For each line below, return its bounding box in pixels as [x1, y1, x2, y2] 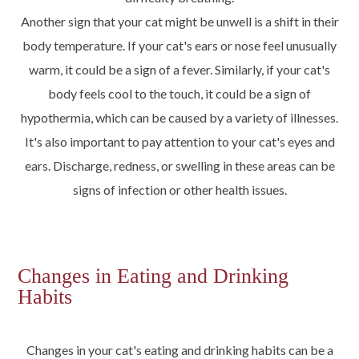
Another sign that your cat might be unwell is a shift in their [20, 13, 339, 29]
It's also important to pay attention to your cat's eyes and [24, 133, 335, 149]
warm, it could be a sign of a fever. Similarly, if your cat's [29, 61, 330, 77]
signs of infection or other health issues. [72, 181, 287, 197]
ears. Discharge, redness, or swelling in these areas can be [24, 157, 335, 173]
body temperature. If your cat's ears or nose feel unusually [22, 37, 337, 53]
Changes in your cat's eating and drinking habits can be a [26, 341, 333, 357]
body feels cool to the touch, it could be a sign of [48, 85, 311, 101]
